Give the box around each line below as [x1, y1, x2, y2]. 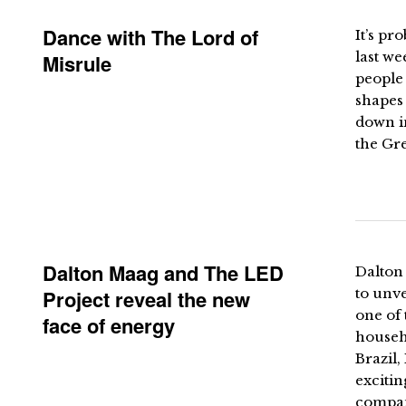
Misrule [43, 49, 111, 78]
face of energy [43, 311, 175, 340]
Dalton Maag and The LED [43, 258, 284, 287]
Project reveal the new [43, 285, 250, 314]
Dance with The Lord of [43, 23, 258, 52]
